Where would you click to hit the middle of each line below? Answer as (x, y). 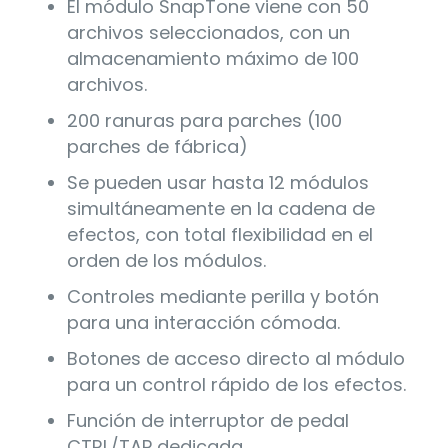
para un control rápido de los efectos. (236, 384)
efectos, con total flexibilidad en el (219, 234)
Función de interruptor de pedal (207, 420)
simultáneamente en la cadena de (220, 208)
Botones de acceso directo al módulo (235, 358)
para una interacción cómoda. (203, 322)
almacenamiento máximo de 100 (212, 58)
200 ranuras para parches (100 (204, 120)
